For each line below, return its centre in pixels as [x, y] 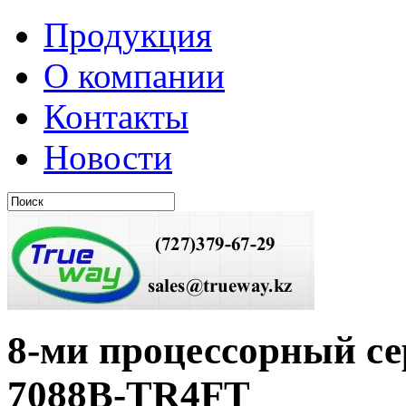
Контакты [116, 116]
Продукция [128, 35]
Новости [108, 157]
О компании [134, 76]
